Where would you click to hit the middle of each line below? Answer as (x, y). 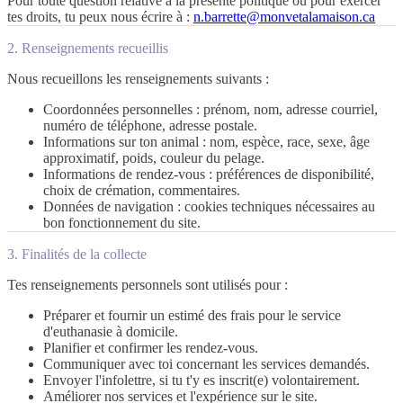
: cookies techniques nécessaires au (274, 206)
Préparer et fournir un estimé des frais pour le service (192, 315)
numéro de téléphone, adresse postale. (150, 125)
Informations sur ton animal (121, 141)
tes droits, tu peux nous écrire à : (99, 16)
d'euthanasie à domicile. (111, 331)
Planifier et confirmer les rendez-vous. (151, 347)
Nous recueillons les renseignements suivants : (138, 78)
